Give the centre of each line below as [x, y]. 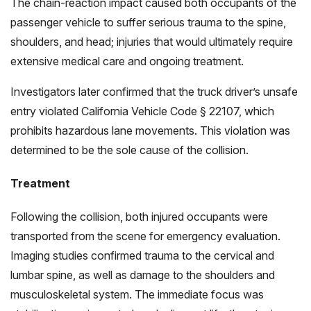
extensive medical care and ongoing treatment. [127, 61]
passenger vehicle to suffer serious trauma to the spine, [148, 22]
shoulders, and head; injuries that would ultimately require [152, 42]
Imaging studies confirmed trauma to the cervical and [142, 255]
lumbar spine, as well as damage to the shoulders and [143, 275]
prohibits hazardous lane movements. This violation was [150, 131]
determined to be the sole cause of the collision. [129, 150]
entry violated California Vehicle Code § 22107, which [142, 111]
